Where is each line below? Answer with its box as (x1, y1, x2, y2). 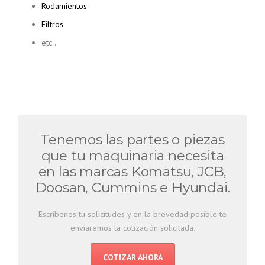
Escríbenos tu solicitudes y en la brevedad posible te (38, 209, 227, 220)
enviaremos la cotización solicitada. (70, 222, 195, 234)
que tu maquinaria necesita (41, 147, 224, 164)
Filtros (41, 19, 63, 30)
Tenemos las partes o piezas (40, 131, 225, 148)
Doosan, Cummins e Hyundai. (35, 179, 230, 196)
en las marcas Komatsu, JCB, (38, 163, 227, 180)
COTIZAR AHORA (102, 252, 163, 263)
